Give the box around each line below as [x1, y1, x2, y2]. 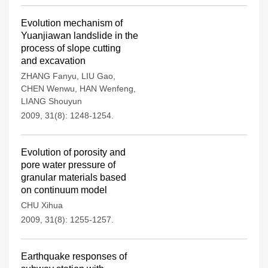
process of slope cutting [21, 43, 121, 53]
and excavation [21, 56, 86, 66]
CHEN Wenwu [21, 84, 75, 93]
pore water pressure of [21, 160, 115, 170]
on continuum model [21, 185, 107, 195]
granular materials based [21, 172, 126, 182]
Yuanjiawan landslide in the [21, 31, 138, 41]
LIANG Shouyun [21, 96, 82, 106]
